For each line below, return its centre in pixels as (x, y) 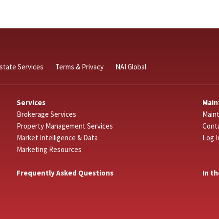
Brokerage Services (46, 114)
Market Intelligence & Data (57, 138)
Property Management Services (65, 126)
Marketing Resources (49, 150)
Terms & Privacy (79, 67)
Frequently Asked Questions (65, 173)
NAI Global (131, 67)
